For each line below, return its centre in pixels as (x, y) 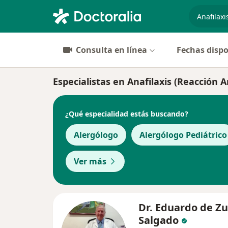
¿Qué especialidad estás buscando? (127, 113)
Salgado (159, 220)
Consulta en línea (111, 50)
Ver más (90, 161)
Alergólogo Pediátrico (183, 135)
